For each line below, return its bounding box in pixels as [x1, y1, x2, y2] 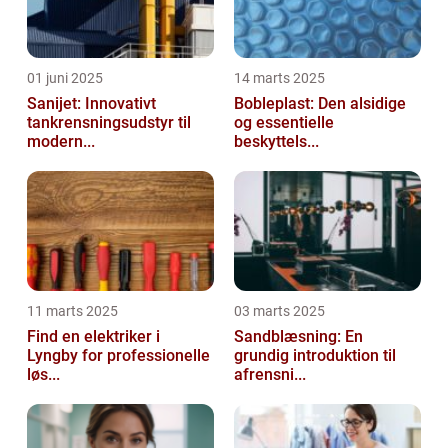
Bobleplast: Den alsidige [234, 93, 406, 113]
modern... [27, 131, 95, 151]
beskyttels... [234, 131, 319, 151]
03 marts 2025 [234, 302, 325, 319]
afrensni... [234, 364, 306, 384]
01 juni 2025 [27, 69, 103, 86]
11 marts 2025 [27, 302, 118, 319]
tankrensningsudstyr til [27, 112, 191, 132]
